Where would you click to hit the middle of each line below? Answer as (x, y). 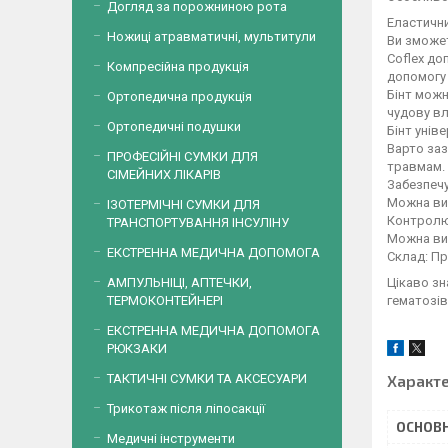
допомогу (416, 76)
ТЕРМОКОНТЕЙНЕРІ (165, 300)
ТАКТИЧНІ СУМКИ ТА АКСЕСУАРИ (207, 378)
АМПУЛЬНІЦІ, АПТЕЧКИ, (179, 282)
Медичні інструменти (171, 438)
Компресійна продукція (178, 66)
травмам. (416, 166)
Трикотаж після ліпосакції (186, 408)
